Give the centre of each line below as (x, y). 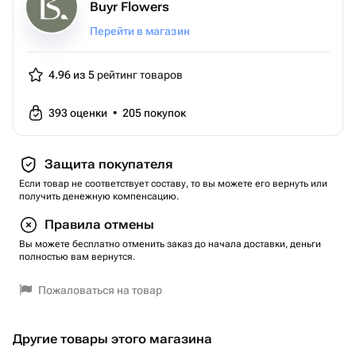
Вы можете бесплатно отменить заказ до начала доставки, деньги (170, 244)
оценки (90, 113)
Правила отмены (99, 224)
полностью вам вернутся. (77, 257)
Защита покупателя (108, 164)
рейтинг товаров (139, 75)
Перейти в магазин (140, 31)
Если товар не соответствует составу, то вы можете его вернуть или (173, 184)
